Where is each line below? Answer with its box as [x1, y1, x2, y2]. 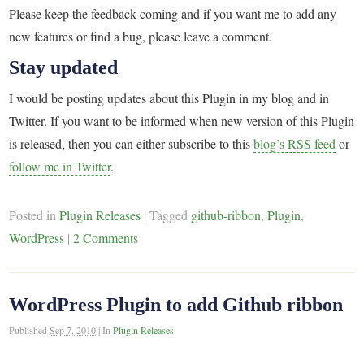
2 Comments [73, 229, 139, 247]
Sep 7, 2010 [50, 323, 97, 336]
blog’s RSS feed [253, 135, 336, 153]
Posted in [9, 206, 60, 224]
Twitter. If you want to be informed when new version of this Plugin [9, 112, 355, 130]
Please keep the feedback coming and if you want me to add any [9, 4, 337, 22]
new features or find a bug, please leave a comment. [9, 27, 273, 45]
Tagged [149, 206, 192, 224]
